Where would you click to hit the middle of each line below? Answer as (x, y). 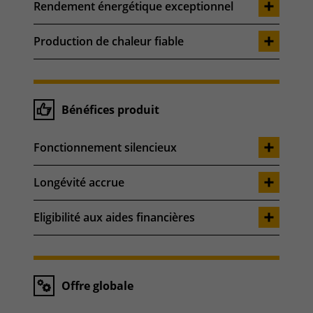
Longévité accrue (79, 182)
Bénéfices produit (110, 109)
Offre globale (97, 285)
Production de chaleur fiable (109, 41)
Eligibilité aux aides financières (114, 217)
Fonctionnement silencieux (105, 147)
